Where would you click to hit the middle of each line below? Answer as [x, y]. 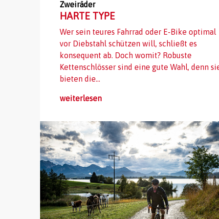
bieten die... [80, 79]
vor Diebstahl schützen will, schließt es [128, 44]
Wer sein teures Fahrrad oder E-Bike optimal [138, 32]
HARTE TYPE [87, 16]
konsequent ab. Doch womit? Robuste [126, 55]
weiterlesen [81, 99]
